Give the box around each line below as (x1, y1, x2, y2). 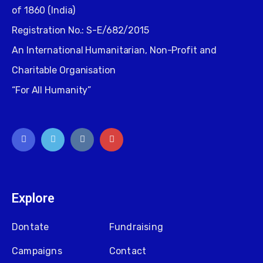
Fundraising (109, 221, 164, 232)
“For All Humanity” (12, 84, 92, 96)
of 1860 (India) (12, 4, 75, 16)
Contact (109, 245, 147, 257)
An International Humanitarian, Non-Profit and (12, 44, 217, 56)
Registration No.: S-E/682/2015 (12, 24, 149, 36)
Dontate (12, 221, 49, 232)
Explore (12, 190, 55, 205)
